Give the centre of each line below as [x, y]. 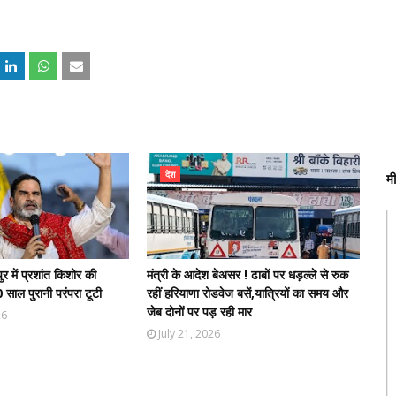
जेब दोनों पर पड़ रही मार [200, 312]
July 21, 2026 [190, 334]
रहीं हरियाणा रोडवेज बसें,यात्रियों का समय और [248, 293]
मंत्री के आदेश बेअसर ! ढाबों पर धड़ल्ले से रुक [248, 274]
